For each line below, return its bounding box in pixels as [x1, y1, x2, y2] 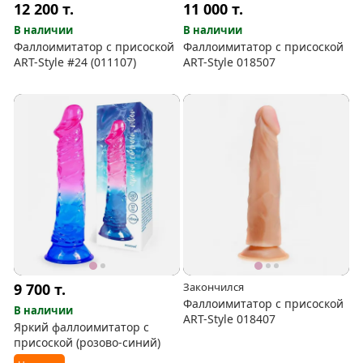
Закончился [183, 279, 245, 294]
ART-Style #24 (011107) [14, 54, 137, 70]
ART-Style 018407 [183, 310, 276, 327]
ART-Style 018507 [183, 54, 276, 70]
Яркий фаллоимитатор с [14, 318, 150, 335]
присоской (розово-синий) [14, 334, 161, 350]
